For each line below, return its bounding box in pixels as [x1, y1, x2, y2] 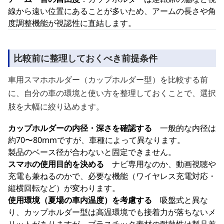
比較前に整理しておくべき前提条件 [13, 52, 157, 64]
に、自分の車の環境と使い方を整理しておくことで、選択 [8, 87, 216, 98]
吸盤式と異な [152, 194, 208, 205]
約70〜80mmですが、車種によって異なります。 [8, 134, 185, 145]
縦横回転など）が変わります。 [8, 182, 120, 193]
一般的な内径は [152, 122, 216, 133]
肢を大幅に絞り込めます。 [8, 101, 104, 112]
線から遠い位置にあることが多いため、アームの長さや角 [8, 5, 216, 16]
